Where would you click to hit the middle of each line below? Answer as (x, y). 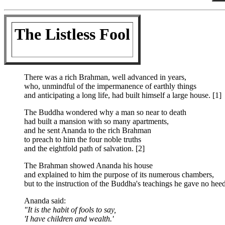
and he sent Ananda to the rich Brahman (88, 130)
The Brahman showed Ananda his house (88, 165)
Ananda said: (45, 201)
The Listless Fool (72, 34)
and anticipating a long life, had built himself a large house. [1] (123, 95)
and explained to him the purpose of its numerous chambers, (119, 175)
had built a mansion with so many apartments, (96, 121)
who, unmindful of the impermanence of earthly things (110, 86)
